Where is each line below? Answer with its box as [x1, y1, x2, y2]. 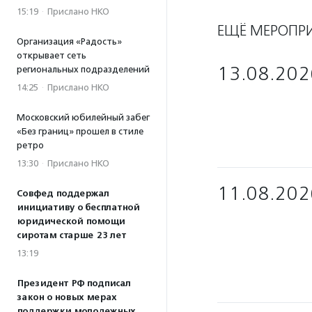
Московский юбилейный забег [17, 112, 150, 123]
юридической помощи [17, 216, 125, 227]
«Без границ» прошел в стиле [17, 126, 143, 136]
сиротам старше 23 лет [17, 230, 126, 241]
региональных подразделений [17, 64, 150, 75]
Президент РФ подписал [17, 278, 131, 289]
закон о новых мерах [17, 292, 116, 303]
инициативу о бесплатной [17, 202, 139, 213]
